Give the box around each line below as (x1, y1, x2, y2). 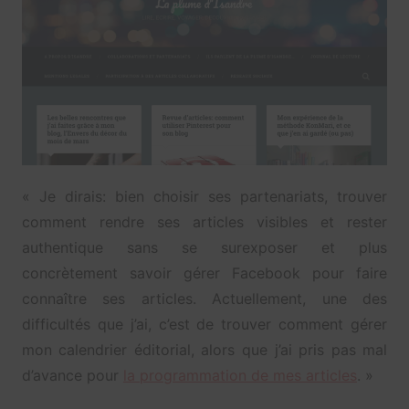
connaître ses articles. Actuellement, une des (21, 288, 388, 308)
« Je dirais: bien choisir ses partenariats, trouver (21, 186, 388, 205)
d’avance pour (21, 365, 123, 384)
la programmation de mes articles (122, 365, 357, 384)
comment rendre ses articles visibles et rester (21, 212, 388, 231)
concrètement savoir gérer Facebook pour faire (21, 263, 388, 282)
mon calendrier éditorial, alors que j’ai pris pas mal (21, 340, 388, 359)
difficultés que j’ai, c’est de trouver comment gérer (21, 314, 388, 333)
